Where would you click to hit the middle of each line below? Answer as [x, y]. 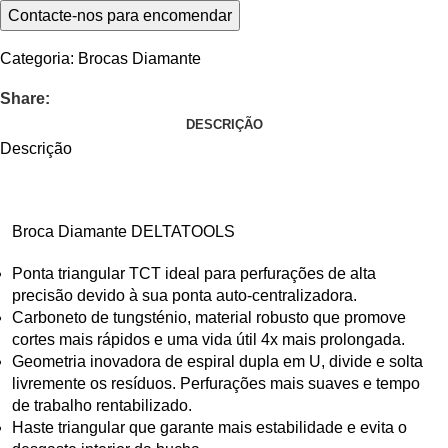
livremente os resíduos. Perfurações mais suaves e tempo [216, 383]
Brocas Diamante [139, 58]
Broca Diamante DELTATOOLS [123, 231]
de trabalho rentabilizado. [102, 405]
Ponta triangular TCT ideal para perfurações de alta [194, 273]
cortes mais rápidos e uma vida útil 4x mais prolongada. [208, 339]
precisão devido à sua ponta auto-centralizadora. [184, 295]
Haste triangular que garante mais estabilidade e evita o [209, 427]
